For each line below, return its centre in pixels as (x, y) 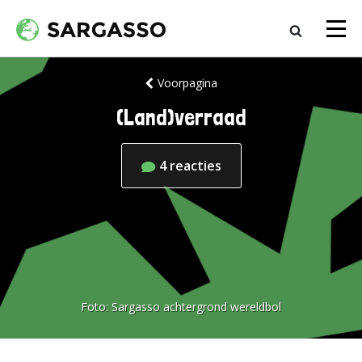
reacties (195, 166)
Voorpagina (187, 83)
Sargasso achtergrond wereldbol (196, 307)
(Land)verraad (181, 118)
